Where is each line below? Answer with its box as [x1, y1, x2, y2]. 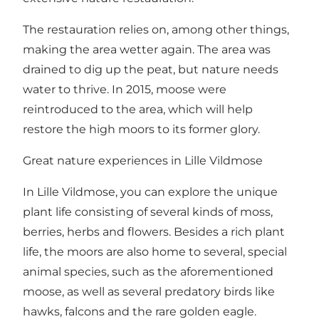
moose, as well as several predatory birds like [23, 284, 275, 298]
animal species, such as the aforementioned [23, 264, 273, 278]
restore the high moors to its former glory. [23, 122, 260, 136]
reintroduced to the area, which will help [23, 102, 253, 116]
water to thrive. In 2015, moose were [23, 82, 226, 96]
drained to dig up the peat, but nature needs [23, 62, 278, 76]
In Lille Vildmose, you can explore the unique [23, 184, 278, 199]
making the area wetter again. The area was [23, 42, 271, 56]
